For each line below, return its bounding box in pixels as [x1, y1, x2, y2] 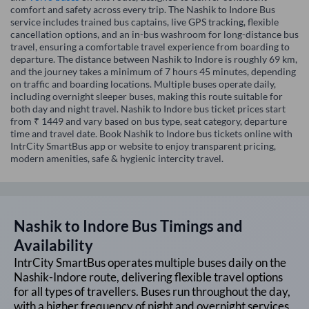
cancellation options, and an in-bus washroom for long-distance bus [10, 28, 299, 41]
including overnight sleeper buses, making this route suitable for [10, 90, 283, 103]
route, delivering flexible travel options [87, 270, 283, 285]
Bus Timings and [129, 217, 243, 236]
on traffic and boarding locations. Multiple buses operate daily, [10, 78, 276, 90]
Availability [14, 236, 93, 255]
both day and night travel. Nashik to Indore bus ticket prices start [10, 103, 286, 115]
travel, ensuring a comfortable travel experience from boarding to [10, 41, 290, 53]
